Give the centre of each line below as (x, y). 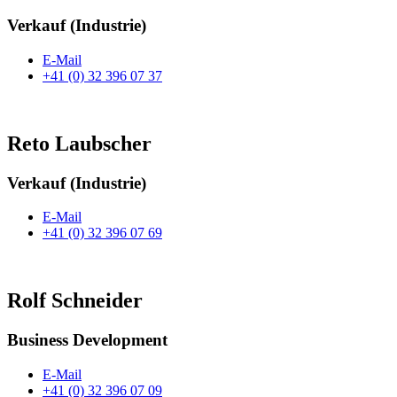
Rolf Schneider (75, 301)
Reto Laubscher (79, 143)
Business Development (87, 340)
